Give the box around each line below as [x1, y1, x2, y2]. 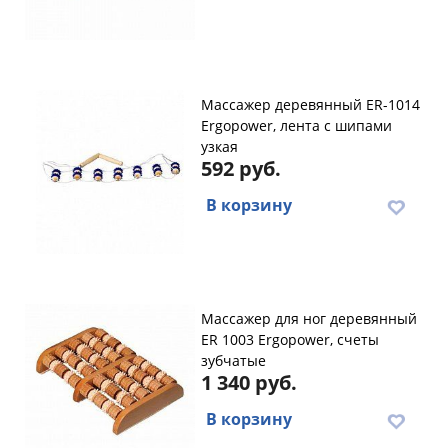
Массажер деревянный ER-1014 [201, 95, 420, 114]
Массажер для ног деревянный [201, 309, 417, 328]
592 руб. [201, 155, 281, 182]
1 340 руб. [201, 369, 297, 396]
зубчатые [201, 351, 266, 370]
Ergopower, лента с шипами [201, 116, 392, 135]
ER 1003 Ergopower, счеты [201, 330, 379, 349]
